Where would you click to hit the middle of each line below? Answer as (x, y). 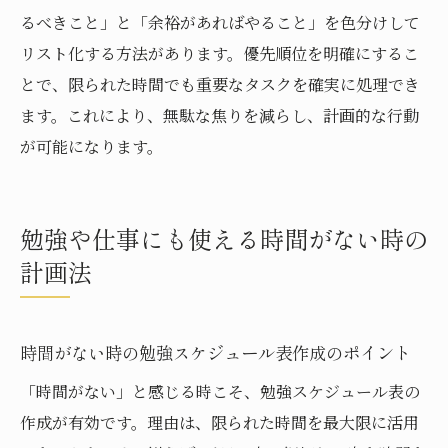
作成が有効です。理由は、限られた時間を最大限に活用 (219, 422)
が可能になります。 (91, 146)
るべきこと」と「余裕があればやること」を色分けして (220, 22)
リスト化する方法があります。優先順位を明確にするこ (219, 53)
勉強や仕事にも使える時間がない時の (224, 238)
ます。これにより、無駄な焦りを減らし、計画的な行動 (219, 115)
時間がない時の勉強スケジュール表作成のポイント (215, 352)
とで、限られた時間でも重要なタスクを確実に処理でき (220, 84)
